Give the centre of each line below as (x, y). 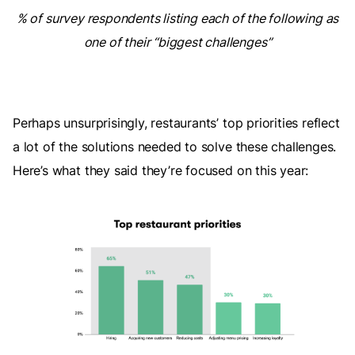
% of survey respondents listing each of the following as (177, 18)
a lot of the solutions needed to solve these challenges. (175, 146)
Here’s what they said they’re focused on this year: (161, 170)
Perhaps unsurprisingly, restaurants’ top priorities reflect (176, 122)
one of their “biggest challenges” (177, 42)
